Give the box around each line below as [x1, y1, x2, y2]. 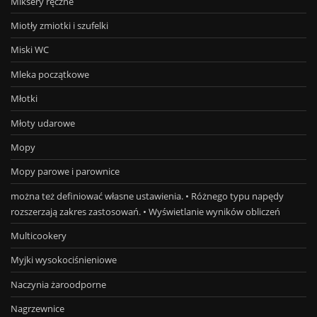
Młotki [11, 92, 38, 105]
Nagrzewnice [11, 302, 64, 316]
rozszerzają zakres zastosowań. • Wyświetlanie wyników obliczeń [11, 204, 280, 218]
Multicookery [11, 229, 67, 243]
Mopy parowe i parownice [11, 165, 120, 178]
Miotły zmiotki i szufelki [11, 19, 108, 33]
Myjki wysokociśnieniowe [11, 253, 117, 267]
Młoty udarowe [11, 116, 75, 129]
